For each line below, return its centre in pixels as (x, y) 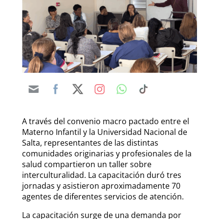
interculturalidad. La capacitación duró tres (101, 175)
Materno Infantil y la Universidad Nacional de (104, 132)
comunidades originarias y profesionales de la (107, 154)
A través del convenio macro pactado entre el (105, 121)
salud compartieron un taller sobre (87, 164)
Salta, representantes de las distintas (90, 143)
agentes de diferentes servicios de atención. (103, 197)
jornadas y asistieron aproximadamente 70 (101, 186)
